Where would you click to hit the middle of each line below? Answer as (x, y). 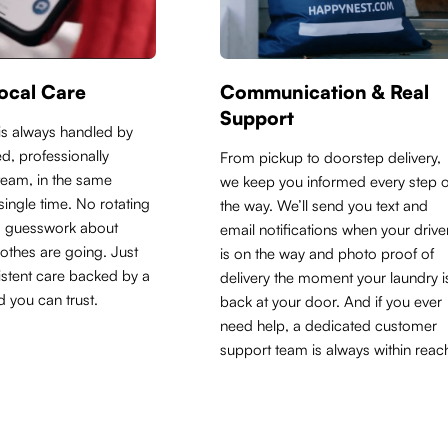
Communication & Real (324, 92)
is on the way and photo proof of (326, 253)
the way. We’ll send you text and (323, 205)
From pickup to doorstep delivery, (330, 157)
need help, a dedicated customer (328, 325)
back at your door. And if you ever (330, 301)
